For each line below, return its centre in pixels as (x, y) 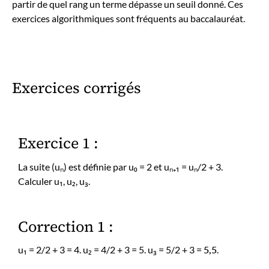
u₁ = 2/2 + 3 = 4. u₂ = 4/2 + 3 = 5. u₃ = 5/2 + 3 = (111, 249)
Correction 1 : (66, 226)
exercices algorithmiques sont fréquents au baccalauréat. (128, 18)
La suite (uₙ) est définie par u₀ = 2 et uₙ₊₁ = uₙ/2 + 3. (120, 166)
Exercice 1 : (58, 143)
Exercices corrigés (77, 87)
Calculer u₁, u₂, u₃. (54, 181)
